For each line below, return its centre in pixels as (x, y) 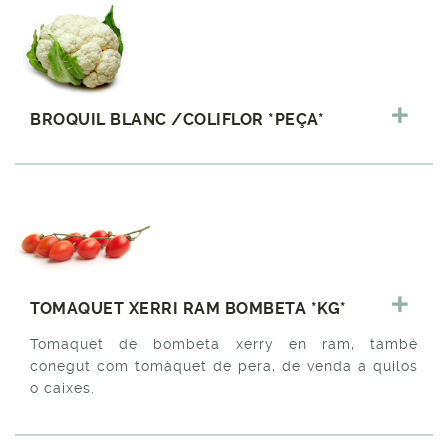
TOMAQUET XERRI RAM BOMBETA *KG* (188, 308)
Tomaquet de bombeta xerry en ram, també (224, 343)
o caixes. (62, 387)
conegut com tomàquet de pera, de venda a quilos (224, 365)
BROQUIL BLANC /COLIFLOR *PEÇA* (177, 119)
